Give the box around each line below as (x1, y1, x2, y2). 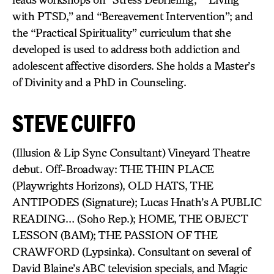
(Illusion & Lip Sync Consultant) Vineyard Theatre (12, 146, 250, 159)
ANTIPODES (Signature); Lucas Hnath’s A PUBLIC (12, 195, 262, 209)
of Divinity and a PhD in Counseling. (12, 75, 186, 89)
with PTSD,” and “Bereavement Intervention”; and (12, 9, 253, 23)
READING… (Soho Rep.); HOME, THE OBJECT (12, 212, 247, 225)
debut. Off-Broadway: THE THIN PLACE (12, 162, 214, 176)
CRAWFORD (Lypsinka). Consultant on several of (12, 245, 251, 258)
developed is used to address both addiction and (12, 42, 240, 56)
